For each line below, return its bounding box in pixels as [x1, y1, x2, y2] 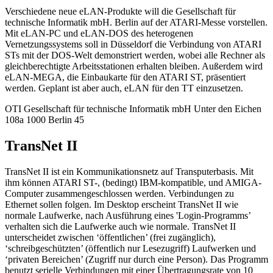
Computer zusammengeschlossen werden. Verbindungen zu [5, 188, 234, 199]
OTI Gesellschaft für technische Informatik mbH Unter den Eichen [5, 104, 261, 115]
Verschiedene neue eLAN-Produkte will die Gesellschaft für [5, 6, 236, 17]
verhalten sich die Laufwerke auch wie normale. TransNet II [5, 221, 236, 232]
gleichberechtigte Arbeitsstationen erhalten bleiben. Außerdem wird [5, 61, 263, 72]
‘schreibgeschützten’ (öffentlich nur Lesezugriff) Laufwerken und [5, 243, 256, 254]
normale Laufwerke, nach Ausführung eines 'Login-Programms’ [5, 210, 250, 221]
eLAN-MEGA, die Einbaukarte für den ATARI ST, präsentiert [5, 72, 246, 83]
